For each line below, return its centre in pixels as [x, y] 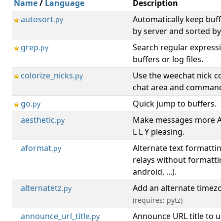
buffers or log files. [168, 59]
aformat [36, 148]
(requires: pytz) [158, 200]
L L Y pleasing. [159, 132]
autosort [37, 19]
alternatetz [41, 188]
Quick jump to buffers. [175, 104]
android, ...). [155, 172]
